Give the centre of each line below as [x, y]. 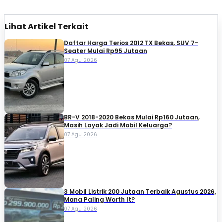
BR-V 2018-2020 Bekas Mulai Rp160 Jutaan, [132, 117]
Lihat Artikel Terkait [47, 27]
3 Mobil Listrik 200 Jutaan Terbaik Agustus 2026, [140, 191]
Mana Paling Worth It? [99, 199]
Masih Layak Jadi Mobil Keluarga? [118, 125]
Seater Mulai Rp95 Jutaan [106, 51]
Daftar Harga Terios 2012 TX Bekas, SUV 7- [131, 43]
